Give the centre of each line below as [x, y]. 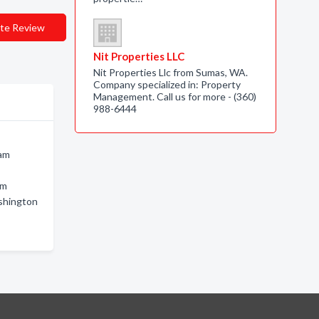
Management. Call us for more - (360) [174, 96]
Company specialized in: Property [167, 84]
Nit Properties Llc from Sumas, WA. [170, 72]
